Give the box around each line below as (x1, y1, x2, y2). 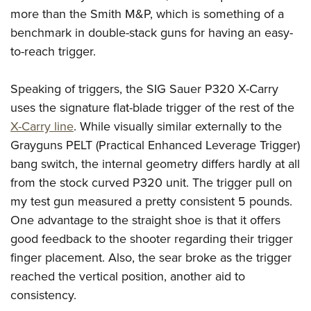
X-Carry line (10, 117, 74, 135)
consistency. (10, 285, 76, 304)
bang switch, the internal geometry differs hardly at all (10, 154, 300, 173)
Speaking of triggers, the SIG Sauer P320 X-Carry (10, 79, 278, 98)
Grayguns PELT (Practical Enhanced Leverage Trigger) (10, 135, 300, 154)
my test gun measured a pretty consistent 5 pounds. (10, 192, 292, 210)
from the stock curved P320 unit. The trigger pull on (10, 173, 292, 192)
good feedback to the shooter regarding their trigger (10, 229, 293, 248)
